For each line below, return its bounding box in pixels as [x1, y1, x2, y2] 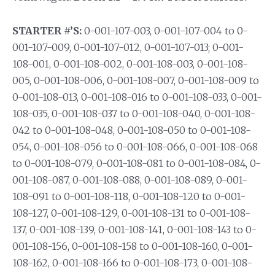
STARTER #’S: [12, 24, 82, 37]
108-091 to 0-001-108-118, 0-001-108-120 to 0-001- [12, 190, 246, 203]
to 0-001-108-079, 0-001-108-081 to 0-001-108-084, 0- [12, 157, 261, 169]
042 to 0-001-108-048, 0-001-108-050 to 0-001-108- [12, 123, 251, 136]
